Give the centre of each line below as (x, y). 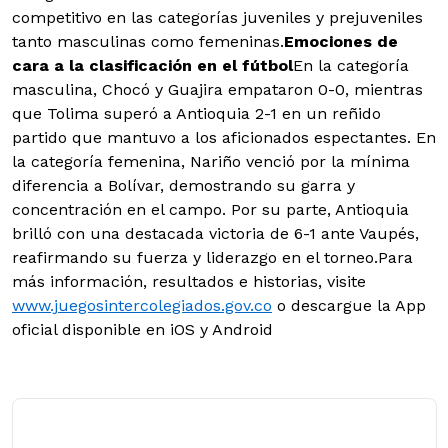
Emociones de (341, 42)
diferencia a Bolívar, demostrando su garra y (183, 186)
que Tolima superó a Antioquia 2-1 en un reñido (196, 114)
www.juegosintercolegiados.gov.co (142, 306)
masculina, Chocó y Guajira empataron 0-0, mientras (217, 90)
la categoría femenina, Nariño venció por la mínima (211, 162)
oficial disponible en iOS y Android (142, 330)
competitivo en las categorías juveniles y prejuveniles (217, 18)
